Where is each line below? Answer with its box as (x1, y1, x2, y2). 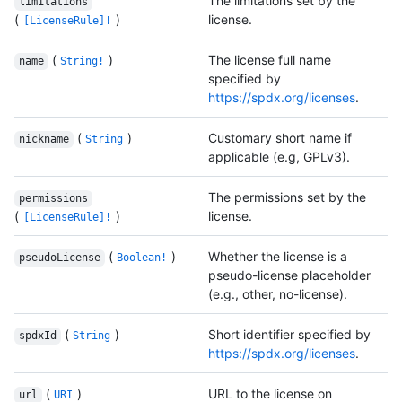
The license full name (208, 52, 331, 68)
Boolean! (117, 251, 168, 265)
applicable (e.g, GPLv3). (208, 149, 350, 165)
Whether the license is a (208, 249, 347, 265)
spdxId (18, 329, 57, 343)
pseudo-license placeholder (208, 267, 371, 284)
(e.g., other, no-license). (208, 286, 347, 302)
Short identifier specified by (208, 327, 371, 343)
